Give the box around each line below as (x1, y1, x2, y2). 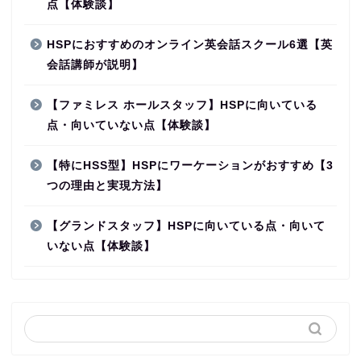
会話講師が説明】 (47, 59, 143, 72)
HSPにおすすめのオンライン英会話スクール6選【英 (47, 39, 333, 52)
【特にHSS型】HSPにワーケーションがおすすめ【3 (47, 160, 334, 172)
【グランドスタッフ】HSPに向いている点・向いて (47, 220, 326, 233)
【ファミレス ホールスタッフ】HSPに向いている (47, 99, 317, 112)
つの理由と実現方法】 (47, 180, 168, 193)
